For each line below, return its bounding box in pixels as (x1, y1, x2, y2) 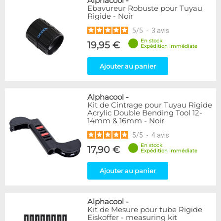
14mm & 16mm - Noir (87, 116, 164, 125)
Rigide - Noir (87, 12, 133, 21)
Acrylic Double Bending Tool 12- (87, 109, 202, 117)
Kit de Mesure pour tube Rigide (87, 205, 202, 214)
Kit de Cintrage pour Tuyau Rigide (87, 101, 212, 110)
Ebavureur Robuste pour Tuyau (87, 4, 202, 13)
